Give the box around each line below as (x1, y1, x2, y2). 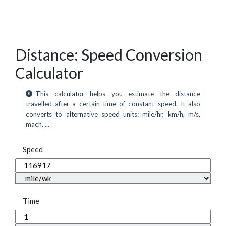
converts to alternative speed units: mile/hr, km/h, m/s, (26, 110, 200, 119)
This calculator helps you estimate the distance (35, 90, 200, 98)
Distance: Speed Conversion (15, 45, 202, 64)
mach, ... (26, 120, 49, 129)
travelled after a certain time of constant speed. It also (26, 100, 200, 108)
